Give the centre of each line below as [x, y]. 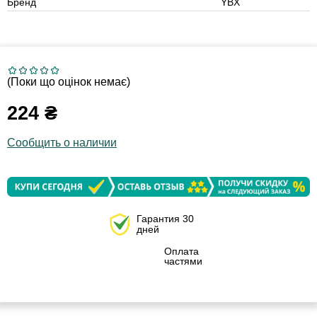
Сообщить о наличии [62, 143]
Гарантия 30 [165, 218]
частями [183, 261]
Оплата [181, 252]
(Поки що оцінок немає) [69, 82]
